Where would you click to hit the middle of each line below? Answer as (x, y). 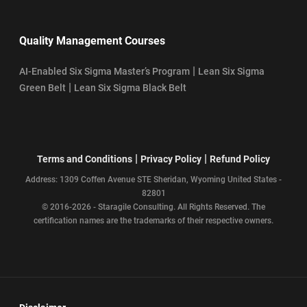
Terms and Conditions (85, 159)
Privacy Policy (171, 159)
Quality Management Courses (92, 40)
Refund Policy (240, 159)
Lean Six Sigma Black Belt (130, 87)
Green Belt (42, 87)
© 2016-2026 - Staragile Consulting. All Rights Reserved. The (153, 207)
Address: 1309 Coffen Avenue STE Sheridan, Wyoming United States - (153, 179)
